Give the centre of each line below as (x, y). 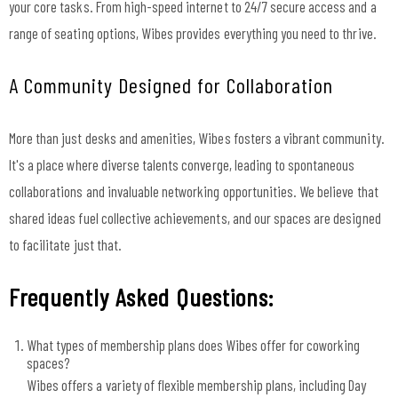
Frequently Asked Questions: (141, 296)
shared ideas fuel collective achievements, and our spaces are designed (195, 217)
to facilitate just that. (65, 244)
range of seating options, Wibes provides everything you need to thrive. (193, 32)
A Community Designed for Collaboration (171, 84)
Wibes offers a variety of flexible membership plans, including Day (197, 384)
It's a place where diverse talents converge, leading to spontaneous (182, 164)
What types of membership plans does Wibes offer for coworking (193, 344)
